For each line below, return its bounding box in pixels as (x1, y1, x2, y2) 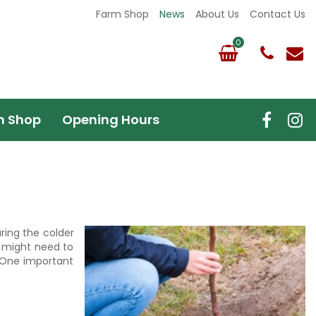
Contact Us (250, 7, 305, 21)
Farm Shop (96, 7, 149, 21)
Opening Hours (62, 111, 159, 128)
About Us (195, 7, 239, 21)
